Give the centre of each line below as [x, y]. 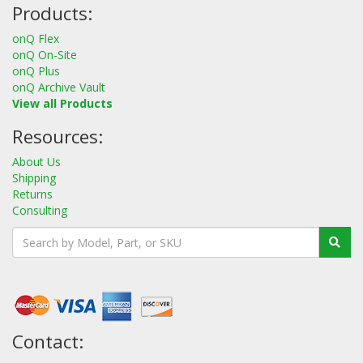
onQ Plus [36, 71]
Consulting [40, 211]
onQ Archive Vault [59, 88]
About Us [36, 162]
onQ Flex [36, 39]
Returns [32, 194]
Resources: [58, 137]
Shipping [34, 178]
